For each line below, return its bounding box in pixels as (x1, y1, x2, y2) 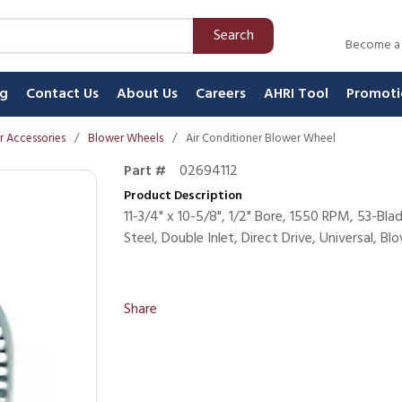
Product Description (123, 186, 242, 206)
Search (213, 24, 254, 48)
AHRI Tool (264, 83, 328, 106)
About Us (117, 83, 178, 106)
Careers (196, 83, 246, 106)
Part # (123, 160, 166, 183)
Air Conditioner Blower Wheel (186, 129, 336, 148)
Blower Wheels (88, 129, 163, 148)
